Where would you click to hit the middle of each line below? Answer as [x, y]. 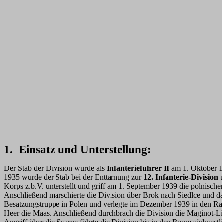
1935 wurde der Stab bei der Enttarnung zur [74, 177]
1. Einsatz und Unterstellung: [78, 149]
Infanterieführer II [138, 168]
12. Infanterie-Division [181, 177]
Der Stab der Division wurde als [55, 168]
